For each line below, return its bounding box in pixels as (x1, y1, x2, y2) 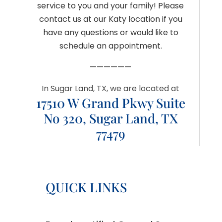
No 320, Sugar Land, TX (43, 110, 178, 127)
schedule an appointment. (59, 40, 162, 52)
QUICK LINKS (45, 178, 127, 196)
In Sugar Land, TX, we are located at (42, 83, 180, 95)
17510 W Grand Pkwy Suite (36, 94, 185, 112)
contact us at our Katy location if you (39, 13, 182, 25)
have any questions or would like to (43, 27, 178, 39)
